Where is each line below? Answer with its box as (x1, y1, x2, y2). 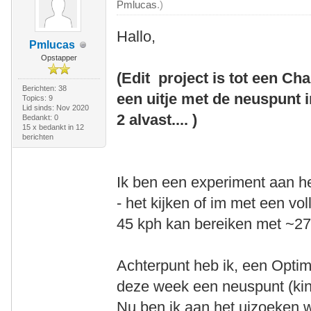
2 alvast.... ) (117, 111, 198, 128)
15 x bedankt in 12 (22, 123, 84, 131)
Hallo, (117, 28, 156, 45)
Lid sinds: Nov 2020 (22, 103, 89, 112)
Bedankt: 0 (22, 113, 58, 121)
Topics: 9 (22, 94, 53, 102)
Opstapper (40, 53, 77, 62)
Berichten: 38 (22, 84, 67, 92)
